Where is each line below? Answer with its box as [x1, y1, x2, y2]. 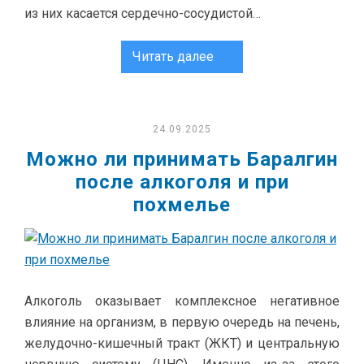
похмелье [133, 193, 231, 216]
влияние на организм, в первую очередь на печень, [24, 314, 340, 330]
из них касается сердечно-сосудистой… [24, 6, 261, 21]
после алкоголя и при [75, 171, 289, 193]
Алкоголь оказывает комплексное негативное [24, 293, 340, 309]
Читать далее [132, 49, 214, 64]
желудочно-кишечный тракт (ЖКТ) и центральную [24, 336, 340, 351]
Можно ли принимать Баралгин [26, 148, 338, 171]
